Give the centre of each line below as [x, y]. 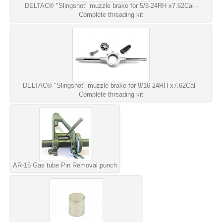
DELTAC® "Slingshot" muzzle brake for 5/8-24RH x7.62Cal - [111, 5]
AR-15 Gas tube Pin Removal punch [65, 165]
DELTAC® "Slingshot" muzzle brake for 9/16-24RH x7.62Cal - [111, 85]
